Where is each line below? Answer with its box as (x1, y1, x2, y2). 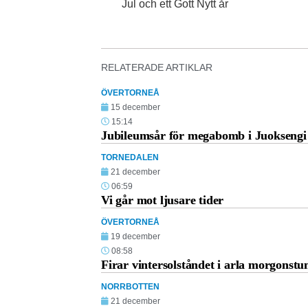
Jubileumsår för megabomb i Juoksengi (101, 129, 307, 143)
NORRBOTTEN (101, 282, 159, 292)
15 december (111, 102, 160, 113)
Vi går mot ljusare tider (101, 193, 224, 208)
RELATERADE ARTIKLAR (101, 62, 212, 74)
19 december (111, 232, 160, 242)
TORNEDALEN (101, 153, 159, 163)
